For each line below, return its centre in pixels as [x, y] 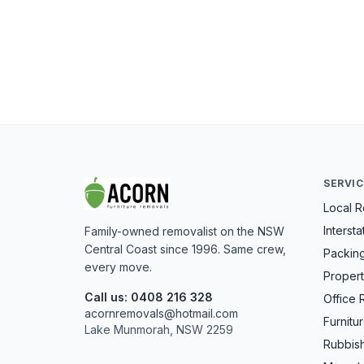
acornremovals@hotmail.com [161, 313]
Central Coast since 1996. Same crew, [185, 249]
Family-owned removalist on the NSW [184, 231]
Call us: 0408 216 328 [149, 297]
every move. [118, 267]
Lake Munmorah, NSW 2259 [159, 329]
